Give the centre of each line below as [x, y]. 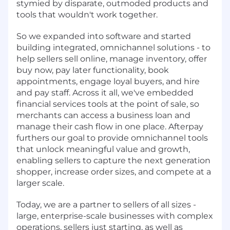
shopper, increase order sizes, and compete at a [114, 171]
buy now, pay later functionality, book [93, 70]
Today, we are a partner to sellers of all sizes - [106, 204]
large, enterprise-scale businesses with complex [115, 216]
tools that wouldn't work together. [87, 14]
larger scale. [40, 183]
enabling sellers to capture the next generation [113, 160]
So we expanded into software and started [104, 36]
